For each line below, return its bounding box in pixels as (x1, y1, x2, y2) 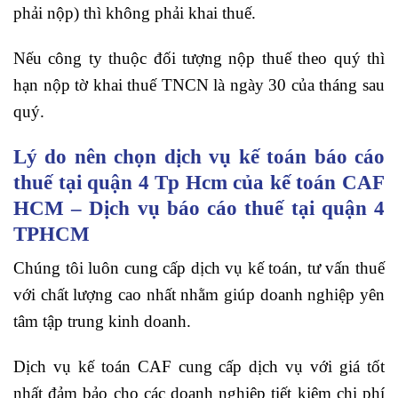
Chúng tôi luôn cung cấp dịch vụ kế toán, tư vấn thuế (13, 259, 385, 278)
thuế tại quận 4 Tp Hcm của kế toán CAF (13, 170, 385, 194)
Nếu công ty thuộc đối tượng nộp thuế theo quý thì (13, 48, 385, 68)
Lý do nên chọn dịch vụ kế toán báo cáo (13, 144, 385, 168)
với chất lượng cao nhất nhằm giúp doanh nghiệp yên (13, 285, 385, 305)
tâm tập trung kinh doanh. (13, 312, 191, 331)
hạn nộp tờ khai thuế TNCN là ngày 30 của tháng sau (13, 75, 385, 94)
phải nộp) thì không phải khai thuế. (13, 4, 256, 22)
